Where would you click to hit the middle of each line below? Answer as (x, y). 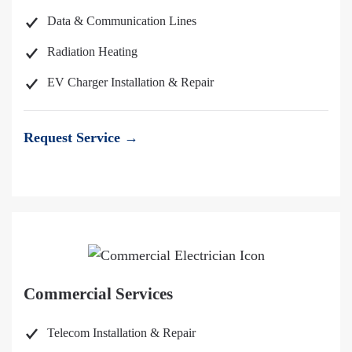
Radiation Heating (92, 52)
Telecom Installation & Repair (121, 332)
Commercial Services (98, 294)
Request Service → (81, 137)
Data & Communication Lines (122, 21)
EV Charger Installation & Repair (130, 82)
